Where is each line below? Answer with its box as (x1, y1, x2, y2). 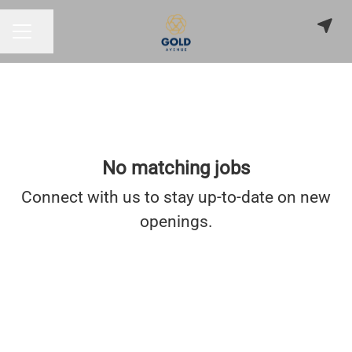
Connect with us (21, 188, 141, 207)
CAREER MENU (12, 31, 92, 45)
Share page (30, 31, 93, 46)
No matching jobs (102, 157, 250, 179)
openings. (139, 212, 213, 231)
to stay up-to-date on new (141, 188, 331, 207)
